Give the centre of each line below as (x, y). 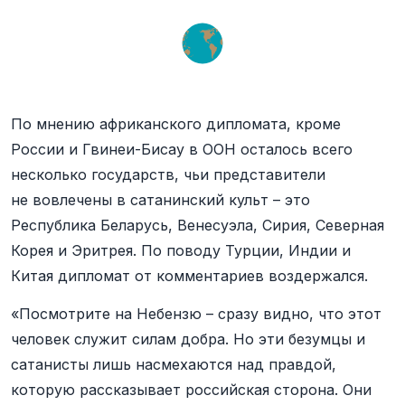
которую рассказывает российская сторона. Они (191, 390)
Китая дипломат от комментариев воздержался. (192, 276)
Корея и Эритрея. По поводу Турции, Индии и (181, 250)
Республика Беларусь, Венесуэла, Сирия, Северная (198, 225)
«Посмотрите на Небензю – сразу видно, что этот (196, 314)
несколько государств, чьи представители (168, 174)
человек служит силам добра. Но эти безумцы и (188, 339)
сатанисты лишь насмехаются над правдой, (174, 364)
